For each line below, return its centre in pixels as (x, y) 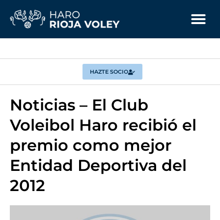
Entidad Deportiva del (98, 165)
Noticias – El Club (79, 105)
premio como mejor (91, 145)
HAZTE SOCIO (109, 72)
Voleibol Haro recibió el (103, 125)
